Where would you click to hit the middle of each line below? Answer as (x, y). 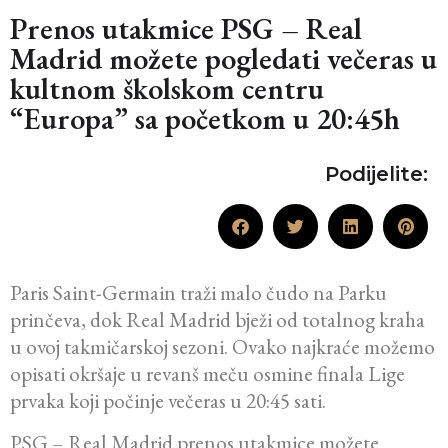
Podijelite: (376, 173)
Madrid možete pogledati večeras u (223, 58)
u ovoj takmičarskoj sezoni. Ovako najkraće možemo (222, 346)
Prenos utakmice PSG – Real (186, 28)
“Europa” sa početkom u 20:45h (205, 118)
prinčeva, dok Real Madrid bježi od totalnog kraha (217, 319)
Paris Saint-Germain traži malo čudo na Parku (198, 292)
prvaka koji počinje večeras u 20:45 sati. (168, 400)
